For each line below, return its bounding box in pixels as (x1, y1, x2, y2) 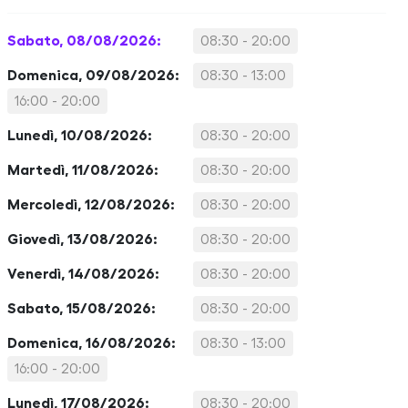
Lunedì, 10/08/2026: (7, 128, 152, 143)
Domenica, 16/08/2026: (7, 336, 176, 351)
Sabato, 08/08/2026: (7, 34, 161, 48)
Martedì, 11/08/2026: (7, 163, 158, 178)
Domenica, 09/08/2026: (7, 68, 179, 83)
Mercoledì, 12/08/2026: (7, 198, 175, 212)
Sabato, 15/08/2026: (7, 301, 156, 316)
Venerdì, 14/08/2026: (7, 267, 159, 281)
